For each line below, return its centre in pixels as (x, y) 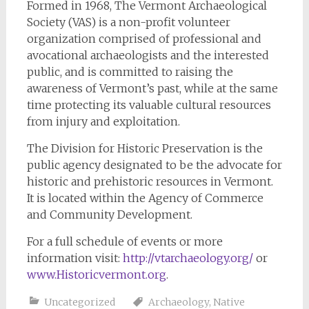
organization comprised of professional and (144, 39)
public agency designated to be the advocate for (154, 165)
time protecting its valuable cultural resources (149, 105)
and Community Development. (109, 215)
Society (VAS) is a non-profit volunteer (128, 22)
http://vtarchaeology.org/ (188, 258)
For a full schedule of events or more (124, 242)
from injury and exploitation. (103, 122)
